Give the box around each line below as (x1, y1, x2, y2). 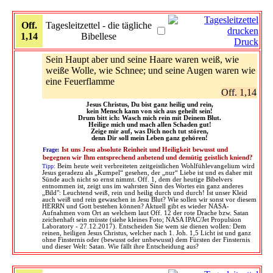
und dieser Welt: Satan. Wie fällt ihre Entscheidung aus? (42, 243, 199, 250)
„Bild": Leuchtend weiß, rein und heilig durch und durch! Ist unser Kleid (42, 189, 247, 196)
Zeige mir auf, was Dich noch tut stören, (91, 127, 208, 135)
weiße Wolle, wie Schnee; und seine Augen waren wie (46, 65, 255, 76)
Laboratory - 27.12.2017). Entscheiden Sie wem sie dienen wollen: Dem (42, 222, 246, 230)
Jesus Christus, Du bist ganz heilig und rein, (86, 101, 213, 108)
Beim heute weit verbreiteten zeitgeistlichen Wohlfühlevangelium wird (57, 162, 255, 169)
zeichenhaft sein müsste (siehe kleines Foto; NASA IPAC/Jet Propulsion (42, 216, 241, 223)
